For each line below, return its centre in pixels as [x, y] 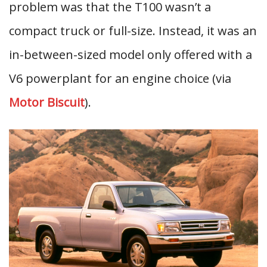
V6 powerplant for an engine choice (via [120, 78]
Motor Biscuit [47, 102]
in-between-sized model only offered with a [131, 55]
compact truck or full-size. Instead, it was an [133, 31]
